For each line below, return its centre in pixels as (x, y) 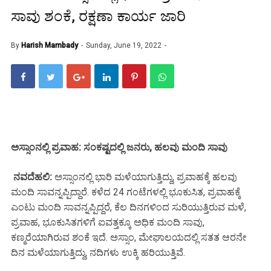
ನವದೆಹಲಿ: (31, 177)
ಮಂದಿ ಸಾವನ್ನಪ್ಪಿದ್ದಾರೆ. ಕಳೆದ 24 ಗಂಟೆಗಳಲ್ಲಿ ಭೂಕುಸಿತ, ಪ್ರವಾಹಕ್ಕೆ (126, 192)
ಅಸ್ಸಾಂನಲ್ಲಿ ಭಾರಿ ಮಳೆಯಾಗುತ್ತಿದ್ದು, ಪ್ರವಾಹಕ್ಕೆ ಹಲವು (145, 177)
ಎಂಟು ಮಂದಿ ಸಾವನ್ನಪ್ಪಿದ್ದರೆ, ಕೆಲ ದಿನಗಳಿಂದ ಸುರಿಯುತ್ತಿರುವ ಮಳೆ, (129, 207)
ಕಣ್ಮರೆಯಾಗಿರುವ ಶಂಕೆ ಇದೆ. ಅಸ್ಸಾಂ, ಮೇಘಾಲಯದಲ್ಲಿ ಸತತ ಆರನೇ (129, 237)
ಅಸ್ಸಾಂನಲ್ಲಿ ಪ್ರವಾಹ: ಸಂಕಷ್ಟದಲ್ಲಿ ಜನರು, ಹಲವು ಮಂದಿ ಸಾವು (119, 147)
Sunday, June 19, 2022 (125, 45)
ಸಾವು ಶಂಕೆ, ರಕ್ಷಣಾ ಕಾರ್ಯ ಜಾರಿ (98, 16)
